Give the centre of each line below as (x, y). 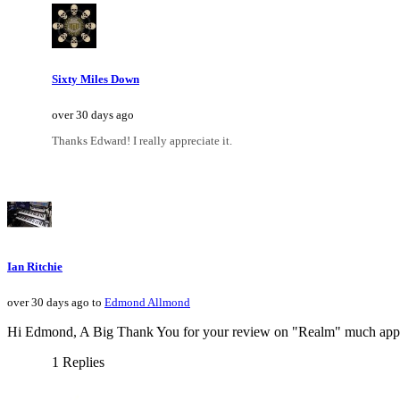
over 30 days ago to (56, 303)
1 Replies (78, 362)
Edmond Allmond (147, 303)
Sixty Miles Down (96, 79)
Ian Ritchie (35, 266)
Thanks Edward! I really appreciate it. (142, 140)
